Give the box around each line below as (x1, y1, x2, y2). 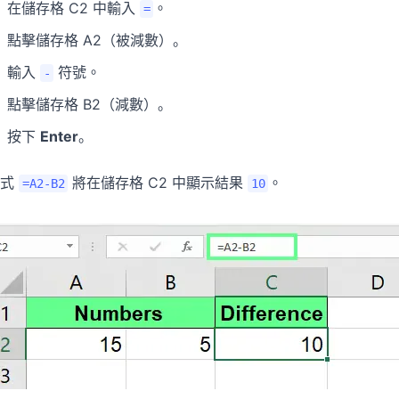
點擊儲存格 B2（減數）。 (7, 95, 172, 114)
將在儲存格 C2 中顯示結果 (68, 174, 248, 192)
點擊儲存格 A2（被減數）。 (7, 31, 187, 50)
